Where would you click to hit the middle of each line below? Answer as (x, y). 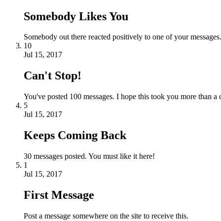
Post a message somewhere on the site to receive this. (106, 216)
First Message (59, 195)
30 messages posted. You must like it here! (89, 156)
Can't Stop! (53, 76)
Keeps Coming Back (75, 135)
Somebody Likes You (76, 16)
